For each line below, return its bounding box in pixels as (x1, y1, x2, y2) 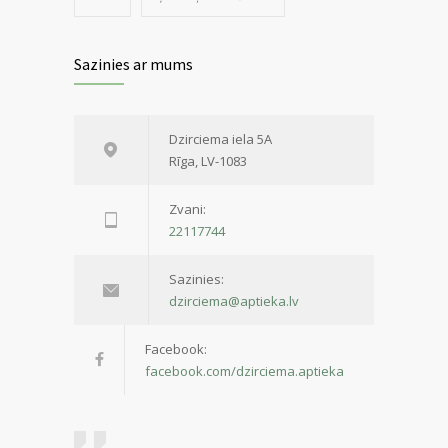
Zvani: (169, 199, 206, 218)
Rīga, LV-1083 (169, 151, 247, 170)
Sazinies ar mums (74, 53, 193, 74)
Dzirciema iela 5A (169, 129, 272, 148)
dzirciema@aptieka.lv (169, 291, 299, 310)
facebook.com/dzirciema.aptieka (145, 361, 344, 380)
